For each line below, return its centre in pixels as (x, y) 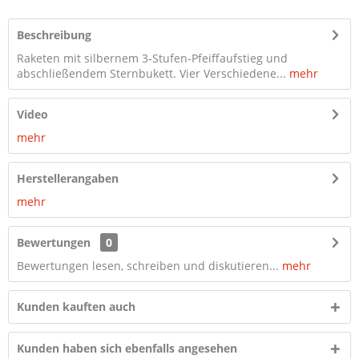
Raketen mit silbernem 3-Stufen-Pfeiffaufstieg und (152, 58)
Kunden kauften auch (76, 307)
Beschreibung (54, 35)
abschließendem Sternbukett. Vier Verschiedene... (151, 73)
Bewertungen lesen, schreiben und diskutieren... (148, 266)
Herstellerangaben (68, 178)
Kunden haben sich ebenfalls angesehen (127, 348)
